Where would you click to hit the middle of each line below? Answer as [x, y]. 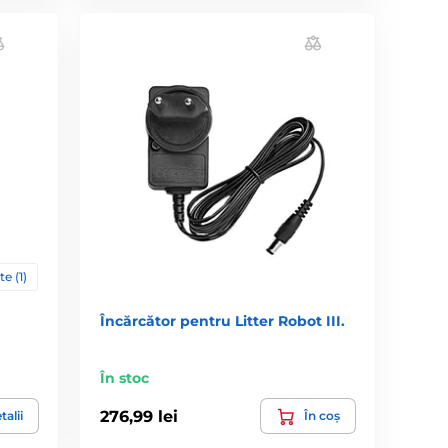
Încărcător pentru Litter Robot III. [223, 321]
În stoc [125, 378]
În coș [321, 416]
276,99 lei [139, 416]
